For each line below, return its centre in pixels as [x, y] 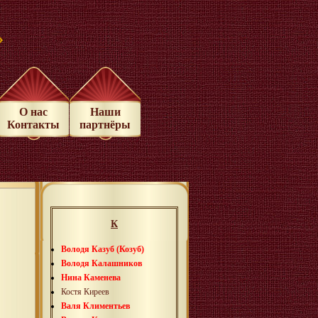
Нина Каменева [91, 277]
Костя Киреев [85, 291]
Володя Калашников [102, 263]
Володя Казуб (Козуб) [103, 249]
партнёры [105, 125]
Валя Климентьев [95, 306]
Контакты [33, 125]
